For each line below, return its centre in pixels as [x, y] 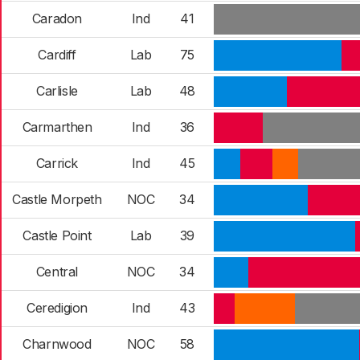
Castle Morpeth [57, 199]
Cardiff [57, 55]
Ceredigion [57, 308]
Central [57, 272]
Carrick [57, 163]
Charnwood [57, 344]
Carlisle [57, 91]
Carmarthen [57, 127]
